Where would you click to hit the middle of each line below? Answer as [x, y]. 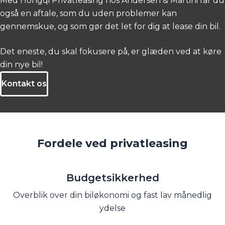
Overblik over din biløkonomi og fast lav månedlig [113, 195]
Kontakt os [27, 83]
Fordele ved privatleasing [113, 143]
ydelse [113, 208]
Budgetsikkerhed [113, 177]
